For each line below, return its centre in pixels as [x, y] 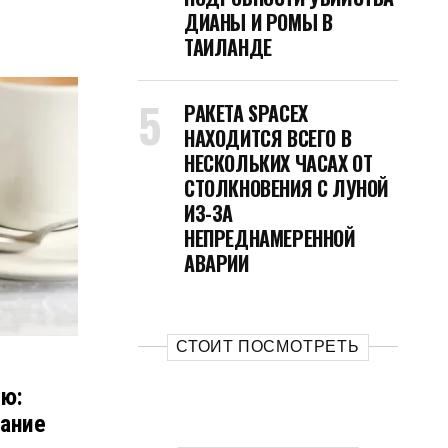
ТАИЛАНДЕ [228, 47]
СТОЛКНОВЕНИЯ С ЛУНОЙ [287, 188]
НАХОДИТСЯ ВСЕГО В [268, 138]
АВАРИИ [216, 263]
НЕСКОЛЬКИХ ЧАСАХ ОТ [278, 163]
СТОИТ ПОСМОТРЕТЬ [268, 346]
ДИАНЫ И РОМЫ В [258, 22]
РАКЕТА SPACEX [246, 113]
